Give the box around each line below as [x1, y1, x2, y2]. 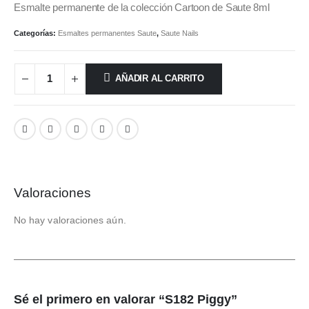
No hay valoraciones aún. [14, 214, 126, 226]
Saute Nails [161, 29, 199, 38]
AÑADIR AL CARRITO [115, 73, 204, 84]
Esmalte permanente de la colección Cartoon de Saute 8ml [14, 1, 270, 13]
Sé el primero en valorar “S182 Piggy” [14, 292, 237, 307]
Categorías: [14, 29, 58, 38]
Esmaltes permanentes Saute [58, 29, 157, 38]
